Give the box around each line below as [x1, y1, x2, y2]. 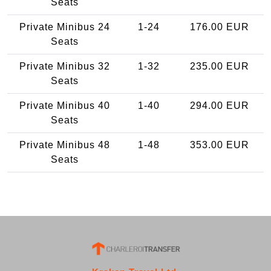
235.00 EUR [189, 60, 249, 71]
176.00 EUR [189, 21, 249, 32]
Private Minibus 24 [19, 21, 110, 32]
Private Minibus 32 [19, 60, 110, 71]
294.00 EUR [189, 100, 249, 111]
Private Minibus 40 [19, 100, 110, 111]
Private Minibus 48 [19, 139, 110, 150]
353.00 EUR [189, 139, 249, 150]
